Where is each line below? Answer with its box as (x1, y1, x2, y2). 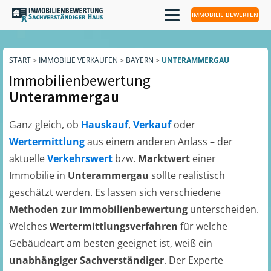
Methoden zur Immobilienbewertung (9, 203, 188, 216)
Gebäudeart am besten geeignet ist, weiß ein (9, 237, 212, 250)
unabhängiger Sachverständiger (9, 253, 164, 267)
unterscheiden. (188, 203, 259, 216)
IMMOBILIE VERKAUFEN (39, 55, 118, 65)
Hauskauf (81, 118, 128, 131)
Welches (9, 220, 50, 233)
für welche (180, 220, 227, 233)
